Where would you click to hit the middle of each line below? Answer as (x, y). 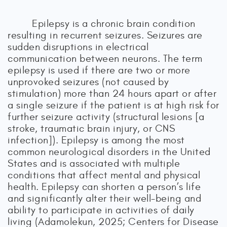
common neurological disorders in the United (109, 152)
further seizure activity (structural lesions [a (106, 117)
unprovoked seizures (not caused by (88, 82)
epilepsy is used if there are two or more (99, 70)
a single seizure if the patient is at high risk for (113, 105)
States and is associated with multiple (94, 163)
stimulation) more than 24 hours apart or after (112, 93)
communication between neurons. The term (105, 59)
